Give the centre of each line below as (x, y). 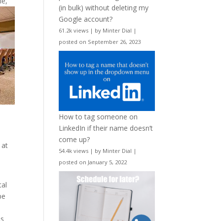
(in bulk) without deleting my (104, 7)
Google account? (86, 19)
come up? (74, 140)
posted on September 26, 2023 (100, 41)
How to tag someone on (98, 117)
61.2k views (74, 30)
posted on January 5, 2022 (93, 162)
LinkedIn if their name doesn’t (106, 128)
